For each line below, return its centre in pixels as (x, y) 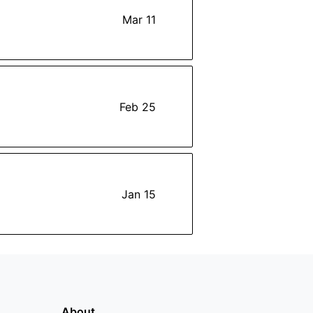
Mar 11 (139, 19)
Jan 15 (139, 194)
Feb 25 (138, 107)
